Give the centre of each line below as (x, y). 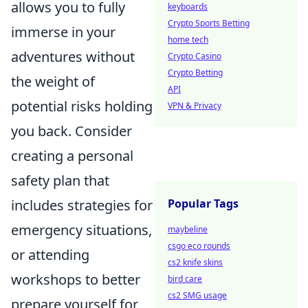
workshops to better (76, 279)
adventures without (73, 57)
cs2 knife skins (195, 262)
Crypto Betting (195, 73)
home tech (188, 40)
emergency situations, (81, 230)
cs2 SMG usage (197, 295)
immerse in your (63, 32)
